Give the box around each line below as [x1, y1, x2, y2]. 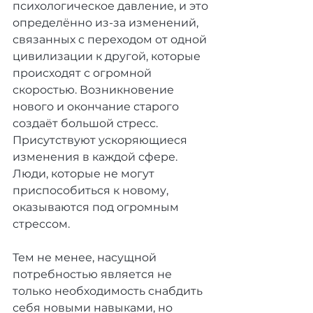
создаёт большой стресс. [13, 117, 161, 131]
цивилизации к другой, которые [13, 50, 203, 64]
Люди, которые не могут [13, 167, 157, 181]
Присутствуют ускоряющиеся [13, 133, 190, 147]
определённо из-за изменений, [13, 16, 201, 30]
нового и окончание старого [13, 100, 182, 114]
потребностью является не [13, 268, 175, 282]
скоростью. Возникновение [13, 83, 177, 97]
